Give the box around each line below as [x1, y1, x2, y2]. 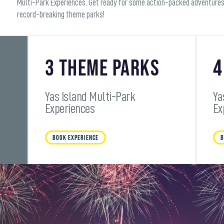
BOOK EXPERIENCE [52, 133, 98, 142]
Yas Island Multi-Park [44, 89, 135, 103]
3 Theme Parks [44, 54, 160, 82]
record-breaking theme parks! [17, 9, 104, 19]
